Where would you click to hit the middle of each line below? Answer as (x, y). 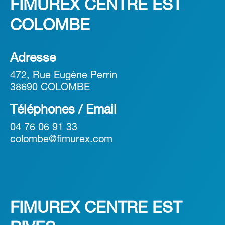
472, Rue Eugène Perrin (64, 76)
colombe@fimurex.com (61, 140)
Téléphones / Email (63, 110)
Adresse (33, 59)
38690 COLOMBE (50, 88)
